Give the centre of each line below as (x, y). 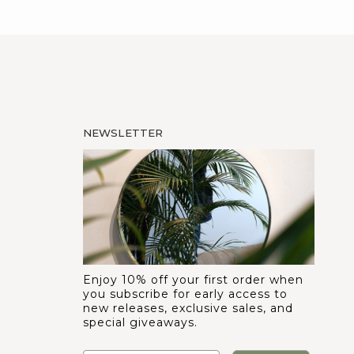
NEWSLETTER (123, 132)
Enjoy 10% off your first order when (193, 280)
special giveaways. (140, 323)
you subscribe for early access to (185, 294)
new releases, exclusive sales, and (188, 309)
